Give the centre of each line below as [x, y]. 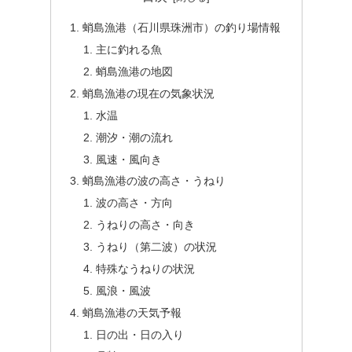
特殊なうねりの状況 [146, 268]
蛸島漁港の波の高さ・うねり [154, 181]
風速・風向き [129, 159]
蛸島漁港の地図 [135, 72]
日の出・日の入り [140, 334]
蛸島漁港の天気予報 [132, 312]
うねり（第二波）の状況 [157, 247]
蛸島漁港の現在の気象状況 [148, 93]
